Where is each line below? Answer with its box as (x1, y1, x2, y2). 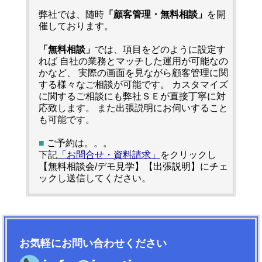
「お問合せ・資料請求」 (57, 150, 160, 160)
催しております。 (38, 21, 113, 32)
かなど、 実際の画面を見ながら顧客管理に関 (38, 68, 228, 78)
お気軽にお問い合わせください (19, 237, 167, 250)
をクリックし (160, 150, 216, 160)
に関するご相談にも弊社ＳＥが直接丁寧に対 (38, 91, 226, 102)
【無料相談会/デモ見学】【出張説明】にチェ (38, 161, 228, 172)
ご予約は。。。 (44, 138, 112, 149)
